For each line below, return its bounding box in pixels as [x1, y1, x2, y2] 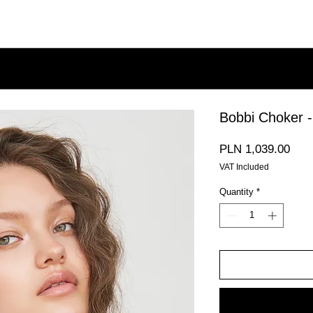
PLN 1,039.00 [219, 142, 290, 156]
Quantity [219, 186, 254, 197]
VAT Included [219, 161, 269, 172]
